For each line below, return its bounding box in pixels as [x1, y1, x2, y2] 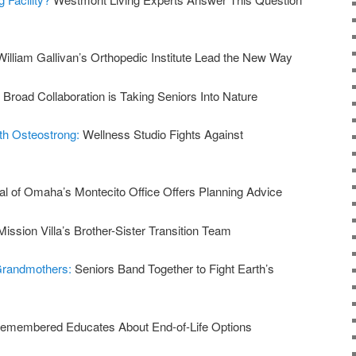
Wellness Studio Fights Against [83, 126, 243, 143]
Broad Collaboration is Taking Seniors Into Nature [3, 87, 257, 104]
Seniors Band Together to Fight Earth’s [75, 260, 274, 277]
